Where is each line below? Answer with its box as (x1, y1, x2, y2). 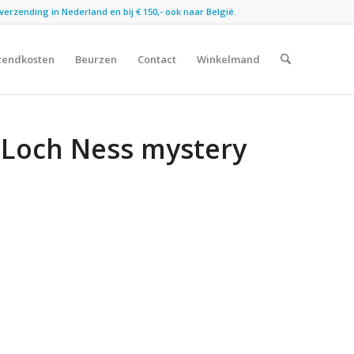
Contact (137, 52, 176, 66)
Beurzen (74, 52, 117, 66)
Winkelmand (196, 52, 260, 66)
